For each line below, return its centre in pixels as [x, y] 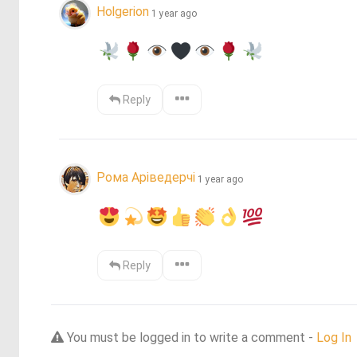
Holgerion [123, 12]
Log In [334, 337]
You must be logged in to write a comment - [190, 337]
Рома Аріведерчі [146, 178]
